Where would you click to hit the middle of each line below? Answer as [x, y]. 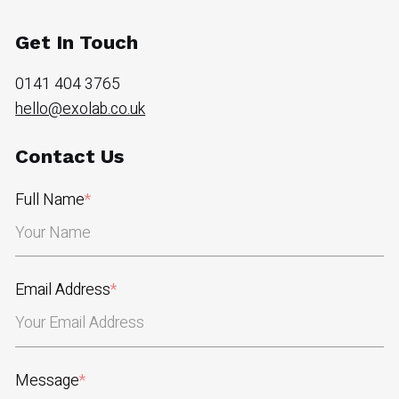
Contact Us [70, 157]
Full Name [50, 200]
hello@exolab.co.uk [81, 109]
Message [48, 380]
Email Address [63, 290]
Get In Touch [77, 42]
